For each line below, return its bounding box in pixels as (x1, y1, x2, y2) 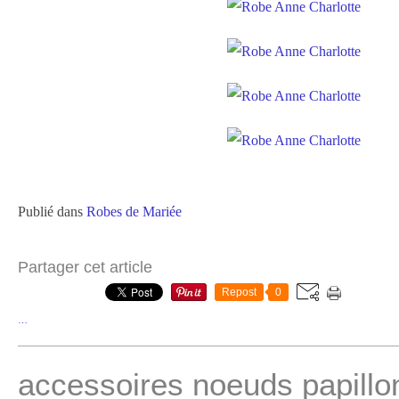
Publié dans (18, 204, 83, 219)
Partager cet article (18, 258, 152, 276)
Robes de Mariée (86, 204, 182, 219)
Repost (222, 286, 256, 298)
